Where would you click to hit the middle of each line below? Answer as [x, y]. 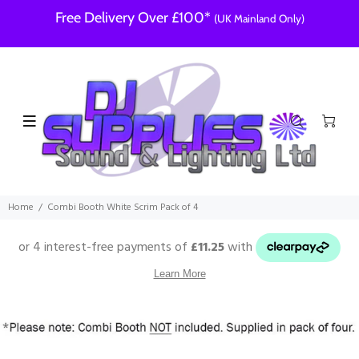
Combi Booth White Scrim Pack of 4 [123, 208]
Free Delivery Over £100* [134, 18]
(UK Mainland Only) [259, 18]
